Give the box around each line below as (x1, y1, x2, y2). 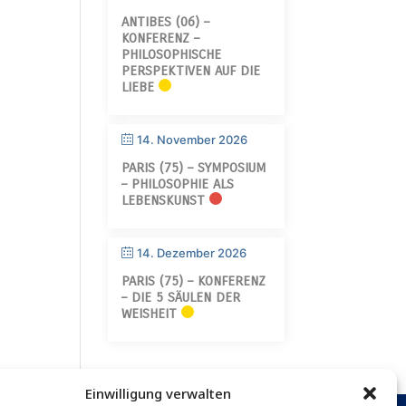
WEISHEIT (121, 305, 178, 322)
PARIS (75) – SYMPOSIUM (121, 159, 266, 176)
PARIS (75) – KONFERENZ (121, 273, 266, 289)
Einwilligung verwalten (85, 384, 232, 402)
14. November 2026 (137, 132, 248, 147)
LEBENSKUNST (121, 192, 206, 208)
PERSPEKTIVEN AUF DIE (121, 63, 261, 79)
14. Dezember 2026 (137, 246, 247, 260)
